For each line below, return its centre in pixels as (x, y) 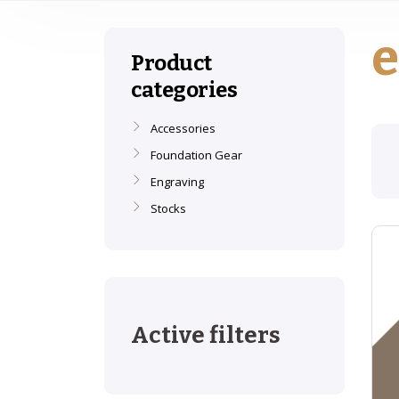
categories (184, 90)
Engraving (177, 182)
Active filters (206, 335)
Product (171, 63)
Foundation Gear (196, 155)
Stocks (168, 208)
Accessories (183, 128)
